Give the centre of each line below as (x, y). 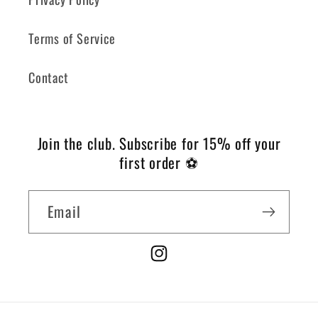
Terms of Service (72, 38)
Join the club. (76, 143)
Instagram (174, 263)
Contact (49, 77)
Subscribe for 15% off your (200, 143)
